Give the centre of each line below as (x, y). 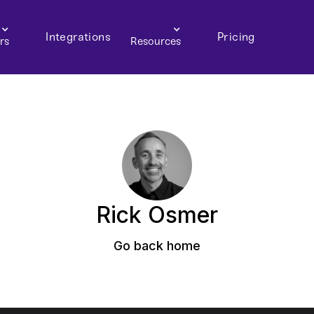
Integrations (78, 37)
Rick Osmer (157, 215)
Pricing (236, 37)
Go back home (157, 246)
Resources (156, 41)
